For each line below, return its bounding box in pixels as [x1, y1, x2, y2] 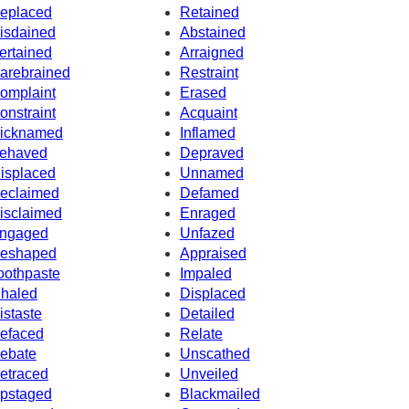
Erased [179, 84, 226, 100]
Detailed [179, 305, 235, 321]
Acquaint [179, 104, 237, 121]
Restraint [179, 64, 238, 80]
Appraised [179, 245, 246, 261]
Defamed [179, 184, 239, 201]
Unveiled [179, 365, 238, 382]
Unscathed [179, 345, 250, 362]
